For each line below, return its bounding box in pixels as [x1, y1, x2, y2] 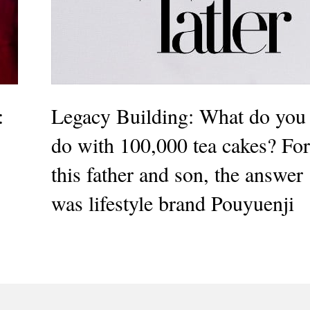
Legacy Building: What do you [51, 102, 306, 130]
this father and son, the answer [51, 160, 303, 188]
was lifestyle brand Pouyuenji [51, 189, 294, 217]
